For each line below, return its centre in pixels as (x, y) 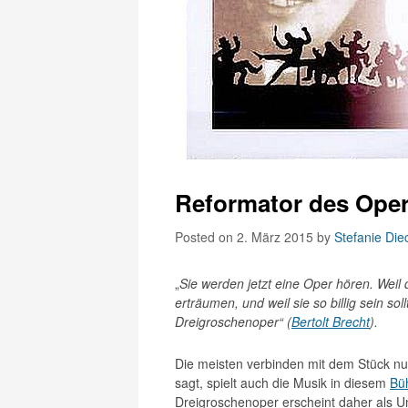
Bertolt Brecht (331, 321)
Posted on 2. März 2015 (246, 237)
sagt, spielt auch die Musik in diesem (282, 382)
